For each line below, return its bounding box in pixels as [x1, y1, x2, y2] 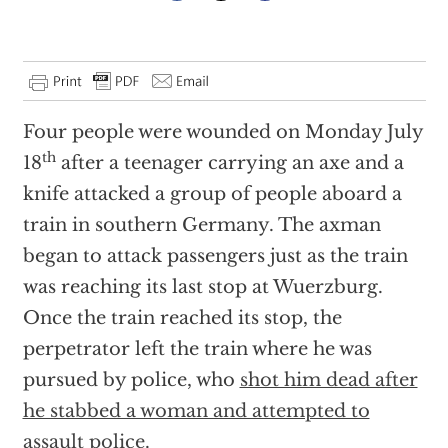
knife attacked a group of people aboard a [22, 183, 402, 205]
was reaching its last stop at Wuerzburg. [22, 276, 383, 298]
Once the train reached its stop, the [22, 307, 342, 329]
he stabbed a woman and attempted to [22, 400, 370, 422]
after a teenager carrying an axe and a [55, 152, 404, 174]
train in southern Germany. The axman [22, 214, 381, 236]
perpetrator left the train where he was [22, 338, 372, 360]
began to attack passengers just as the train [22, 245, 408, 267]
